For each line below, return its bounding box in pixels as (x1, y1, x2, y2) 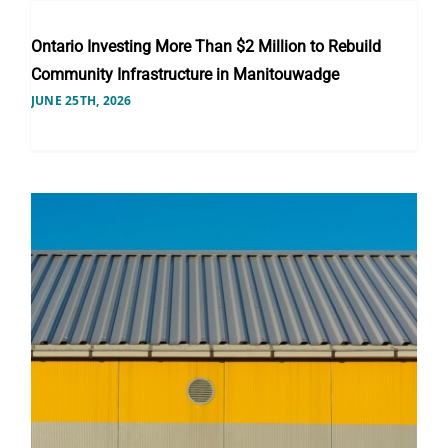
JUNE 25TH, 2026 (30, 91, 132, 109)
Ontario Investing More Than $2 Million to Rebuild (30, 36, 381, 56)
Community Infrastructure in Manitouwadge (30, 64, 339, 84)
